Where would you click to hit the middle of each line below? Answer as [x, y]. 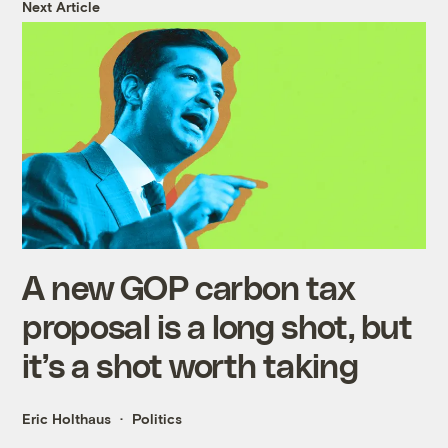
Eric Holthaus [67, 418]
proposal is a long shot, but [217, 325]
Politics [157, 418]
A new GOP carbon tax [189, 286]
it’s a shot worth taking [190, 364]
